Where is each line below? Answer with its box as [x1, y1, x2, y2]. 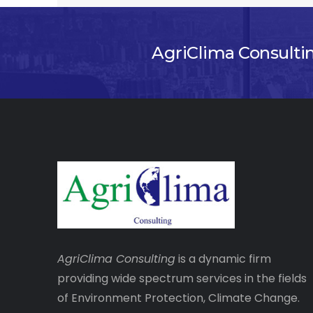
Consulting [116, 251, 175, 268]
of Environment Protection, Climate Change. [57, 290, 300, 307]
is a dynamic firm [175, 251, 271, 268]
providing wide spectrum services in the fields [57, 270, 307, 287]
